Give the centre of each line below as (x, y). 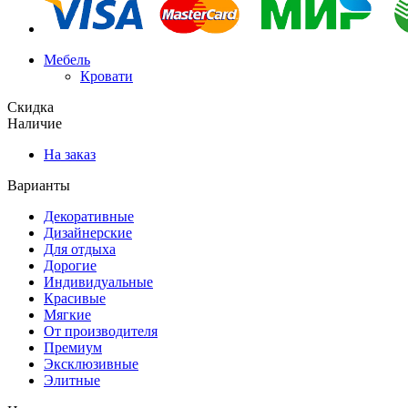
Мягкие (67, 315)
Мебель (67, 60)
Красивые (75, 298)
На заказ (70, 154)
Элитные (72, 380)
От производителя (101, 331)
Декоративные (89, 216)
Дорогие (70, 265)
